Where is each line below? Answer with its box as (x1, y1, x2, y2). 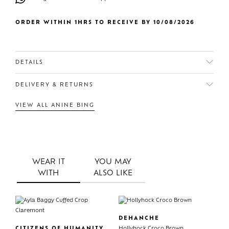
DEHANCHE (118, 216, 159, 222)
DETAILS (15, 60, 43, 66)
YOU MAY (95, 158, 132, 166)
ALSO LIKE (94, 169, 133, 177)
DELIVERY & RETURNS (15, 82, 94, 88)
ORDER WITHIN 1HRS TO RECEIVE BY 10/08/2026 (15, 19, 195, 26)
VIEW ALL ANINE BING (15, 102, 95, 108)
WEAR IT (32, 158, 65, 166)
